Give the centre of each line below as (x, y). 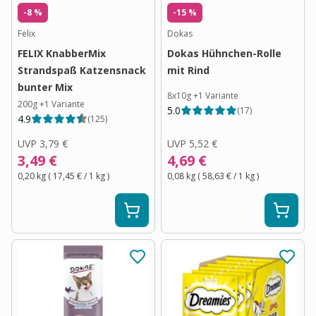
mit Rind (188, 70)
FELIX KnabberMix (62, 53)
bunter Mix (45, 87)
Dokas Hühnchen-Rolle (224, 53)
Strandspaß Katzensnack (82, 70)
